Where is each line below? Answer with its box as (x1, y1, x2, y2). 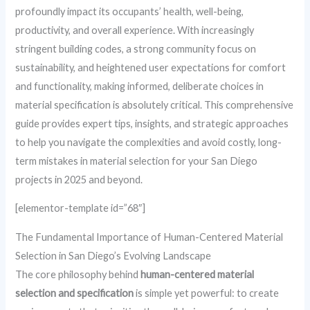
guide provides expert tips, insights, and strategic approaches (15, 117, 289, 129)
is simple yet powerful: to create (134, 287, 280, 299)
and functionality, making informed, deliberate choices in (15, 80, 264, 92)
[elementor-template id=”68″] (15, 202, 146, 215)
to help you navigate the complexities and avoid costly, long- (15, 136, 282, 148)
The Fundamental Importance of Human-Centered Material (15, 231, 284, 243)
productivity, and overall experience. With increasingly (15, 24, 255, 36)
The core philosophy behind (15, 268, 141, 280)
